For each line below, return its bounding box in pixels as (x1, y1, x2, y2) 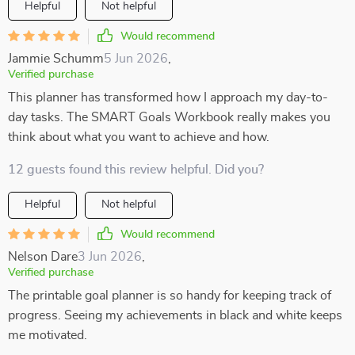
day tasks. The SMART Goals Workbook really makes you (8, 111, 330, 124)
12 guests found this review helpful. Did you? (8, 163, 264, 176)
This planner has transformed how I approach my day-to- (8, 91, 328, 104)
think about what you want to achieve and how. (8, 131, 269, 143)
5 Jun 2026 (104, 52, 168, 65)
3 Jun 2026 (78, 250, 142, 263)
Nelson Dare (8, 250, 78, 263)
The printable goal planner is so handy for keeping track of (8, 289, 331, 302)
